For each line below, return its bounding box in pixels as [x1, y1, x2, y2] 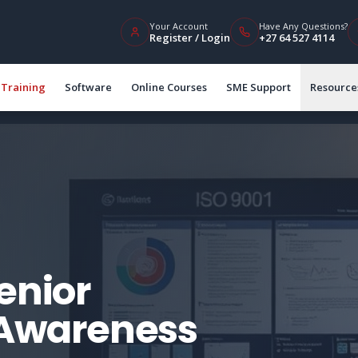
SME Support [226, 80, 291, 94]
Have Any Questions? [259, 19, 348, 32]
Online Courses [131, 80, 207, 94]
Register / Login [149, 30, 230, 45]
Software [65, 80, 112, 94]
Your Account [149, 19, 208, 32]
